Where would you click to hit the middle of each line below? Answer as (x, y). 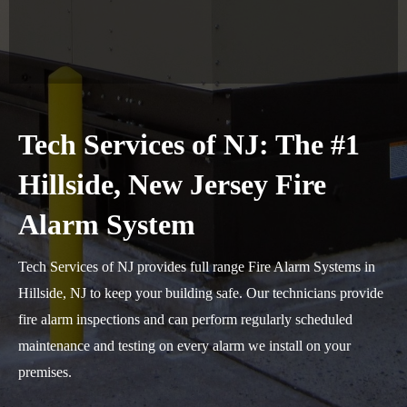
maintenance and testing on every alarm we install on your (184, 346)
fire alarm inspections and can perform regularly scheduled (185, 319)
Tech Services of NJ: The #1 (189, 144)
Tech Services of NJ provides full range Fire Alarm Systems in (197, 267)
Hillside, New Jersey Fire (172, 184)
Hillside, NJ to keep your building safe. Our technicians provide (201, 293)
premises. (45, 372)
